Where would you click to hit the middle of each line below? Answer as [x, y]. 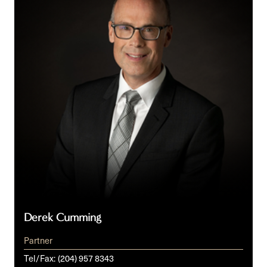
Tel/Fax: [40, 258]
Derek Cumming [63, 218]
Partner [38, 240]
